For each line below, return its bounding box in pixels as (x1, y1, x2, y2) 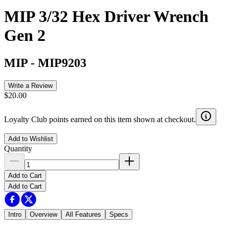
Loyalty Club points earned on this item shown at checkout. (4, 114, 196, 124)
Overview (30, 210, 57, 218)
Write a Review (8, 81, 53, 89)
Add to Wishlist (8, 134, 53, 143)
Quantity (4, 144, 32, 153)
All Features (65, 210, 101, 218)
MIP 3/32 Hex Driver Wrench (4, 7, 209, 26)
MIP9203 (38, 56, 86, 70)
